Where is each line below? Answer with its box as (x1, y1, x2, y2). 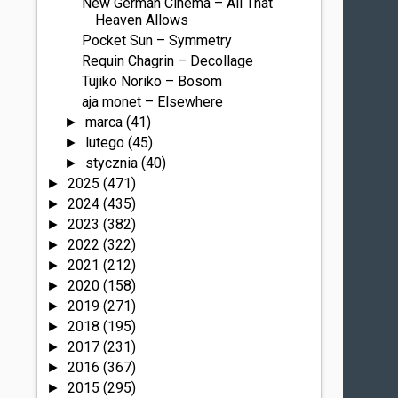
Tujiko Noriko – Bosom (82, 73, 223, 90)
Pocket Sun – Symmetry (82, 32, 233, 49)
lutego (84, 134, 128, 151)
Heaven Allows (95, 12, 189, 28)
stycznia (84, 155, 141, 171)
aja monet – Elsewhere (82, 93, 224, 110)
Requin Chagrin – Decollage (82, 52, 254, 69)
